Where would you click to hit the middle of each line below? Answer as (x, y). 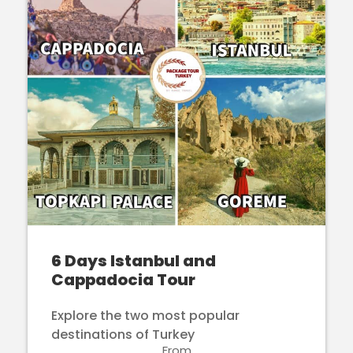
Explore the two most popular (145, 315)
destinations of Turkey (123, 334)
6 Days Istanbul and (134, 260)
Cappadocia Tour (123, 279)
